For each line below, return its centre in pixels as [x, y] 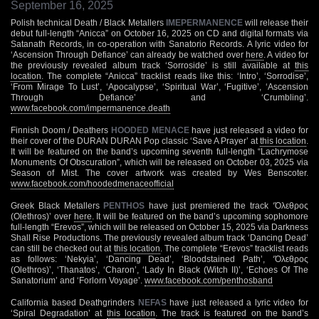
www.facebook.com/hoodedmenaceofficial [92, 183]
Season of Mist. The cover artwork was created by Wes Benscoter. [159, 173]
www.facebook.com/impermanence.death [90, 108]
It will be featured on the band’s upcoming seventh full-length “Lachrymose [159, 151]
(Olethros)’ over [42, 216]
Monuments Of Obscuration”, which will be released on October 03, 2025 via [159, 162]
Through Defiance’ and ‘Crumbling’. [159, 97]
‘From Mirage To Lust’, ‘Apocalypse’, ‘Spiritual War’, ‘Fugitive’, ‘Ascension [159, 87]
